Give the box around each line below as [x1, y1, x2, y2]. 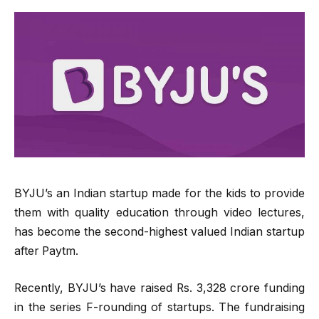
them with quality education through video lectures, [14, 205, 305, 219]
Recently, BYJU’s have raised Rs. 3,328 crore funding [14, 281, 305, 295]
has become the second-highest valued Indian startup [14, 224, 305, 239]
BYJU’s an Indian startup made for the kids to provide [14, 186, 305, 200]
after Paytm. [14, 244, 78, 258]
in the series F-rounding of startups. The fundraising [14, 300, 305, 314]
